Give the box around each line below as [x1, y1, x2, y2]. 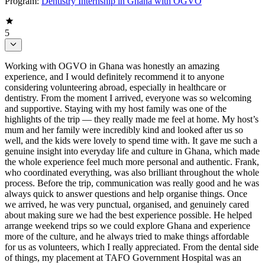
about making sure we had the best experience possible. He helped [5, 210, 252, 221]
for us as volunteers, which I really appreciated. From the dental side [5, 242, 258, 253]
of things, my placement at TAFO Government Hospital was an [5, 253, 241, 263]
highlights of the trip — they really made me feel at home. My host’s [5, 114, 258, 125]
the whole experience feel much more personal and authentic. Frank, [5, 157, 259, 167]
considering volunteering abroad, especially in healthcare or [5, 82, 226, 93]
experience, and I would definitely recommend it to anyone [5, 72, 224, 82]
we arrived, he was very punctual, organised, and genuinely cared [5, 199, 249, 210]
